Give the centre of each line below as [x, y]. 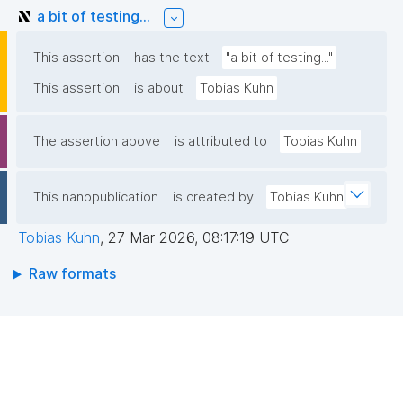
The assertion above [97, 142]
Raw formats [72, 274]
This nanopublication [96, 197]
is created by [213, 197]
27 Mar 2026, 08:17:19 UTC [198, 238]
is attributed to [221, 142]
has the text [172, 58]
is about [159, 89]
